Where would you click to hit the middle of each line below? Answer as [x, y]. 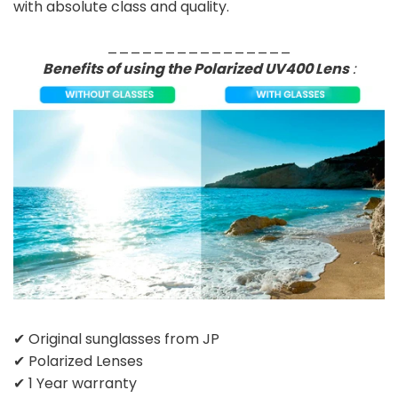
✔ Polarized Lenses [78, 361]
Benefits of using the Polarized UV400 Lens [196, 69]
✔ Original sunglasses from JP [116, 338]
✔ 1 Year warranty [75, 383]
